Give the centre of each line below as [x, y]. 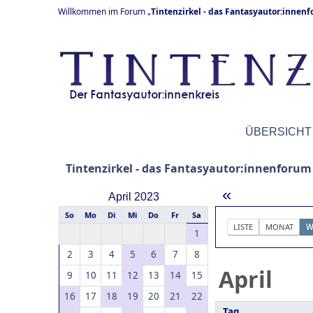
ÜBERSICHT [278, 132]
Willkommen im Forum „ [104, 12]
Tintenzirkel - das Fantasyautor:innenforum [189, 168]
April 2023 [133, 197]
